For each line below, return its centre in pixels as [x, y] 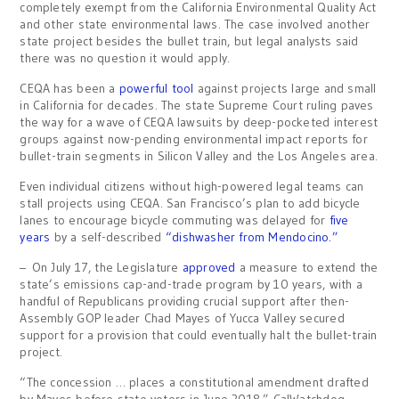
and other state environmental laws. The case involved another [195, 24]
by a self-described [106, 237]
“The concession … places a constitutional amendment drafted [194, 382]
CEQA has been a [69, 88]
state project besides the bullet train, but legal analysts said [189, 41]
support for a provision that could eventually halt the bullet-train [199, 335]
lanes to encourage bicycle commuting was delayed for [175, 220]
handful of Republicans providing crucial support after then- [185, 301]
